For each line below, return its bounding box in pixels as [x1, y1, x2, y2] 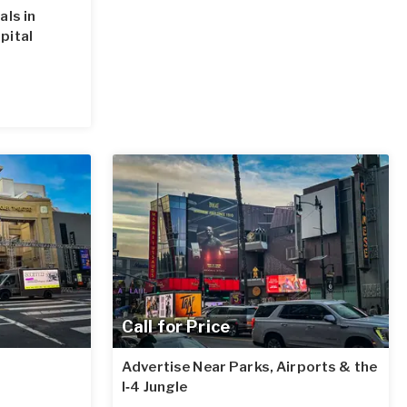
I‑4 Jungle [122, 378, 188, 395]
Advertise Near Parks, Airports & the [122, 358, 378, 375]
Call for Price [122, 316, 230, 336]
